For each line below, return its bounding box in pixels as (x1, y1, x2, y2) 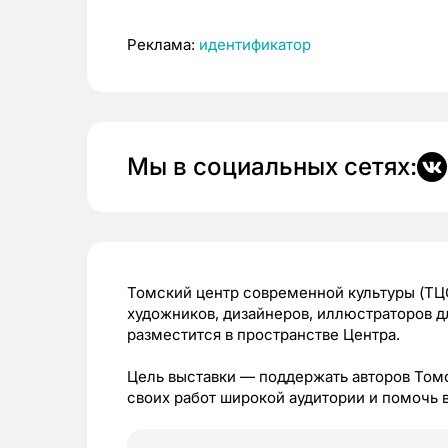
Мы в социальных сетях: (127, 152, 417, 181)
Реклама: (127, 35, 199, 54)
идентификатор (199, 35, 311, 54)
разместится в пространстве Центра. (127, 325, 400, 344)
